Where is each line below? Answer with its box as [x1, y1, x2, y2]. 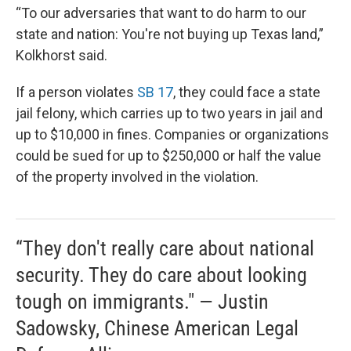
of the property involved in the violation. [16, 168, 259, 185]
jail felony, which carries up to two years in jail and [16, 105, 323, 121]
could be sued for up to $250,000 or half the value [16, 147, 321, 164]
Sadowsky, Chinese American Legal [16, 317, 299, 340]
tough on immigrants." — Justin [16, 290, 269, 313]
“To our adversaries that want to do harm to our [16, 5, 306, 21]
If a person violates [16, 84, 137, 100]
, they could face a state [173, 84, 320, 100]
